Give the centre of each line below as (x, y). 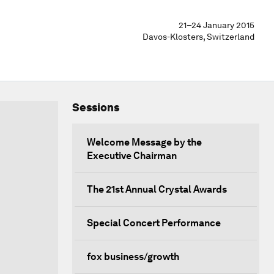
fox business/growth (133, 257)
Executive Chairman (132, 156)
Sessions (96, 107)
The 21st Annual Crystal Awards (157, 189)
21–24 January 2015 (217, 25)
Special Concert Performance (154, 223)
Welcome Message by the (144, 142)
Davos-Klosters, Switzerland (198, 37)
